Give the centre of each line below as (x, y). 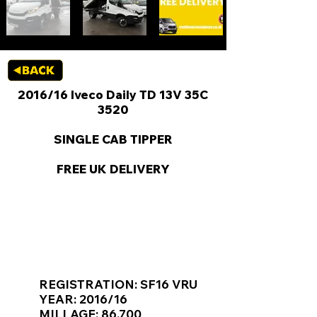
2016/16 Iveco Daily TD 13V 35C (113, 94)
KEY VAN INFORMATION (114, 245)
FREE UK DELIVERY (113, 169)
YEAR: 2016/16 (83, 299)
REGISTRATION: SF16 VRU (118, 284)
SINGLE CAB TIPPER (113, 139)
